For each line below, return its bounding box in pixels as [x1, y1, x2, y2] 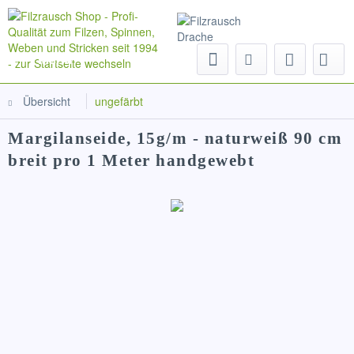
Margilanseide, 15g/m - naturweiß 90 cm [8, 129, 342, 148]
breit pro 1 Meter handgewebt [8, 151, 254, 170]
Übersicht [23, 93, 70, 109]
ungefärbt [95, 93, 143, 109]
